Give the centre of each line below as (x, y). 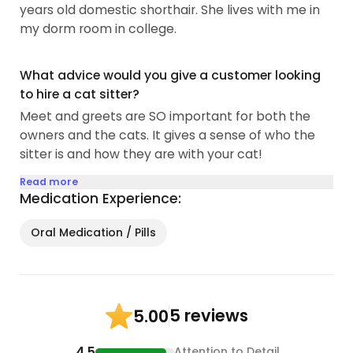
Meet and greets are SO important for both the (165, 116)
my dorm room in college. (98, 29)
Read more (49, 181)
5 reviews (208, 316)
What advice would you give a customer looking (171, 76)
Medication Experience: (101, 198)
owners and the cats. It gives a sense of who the (168, 135)
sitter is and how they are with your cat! (141, 154)
